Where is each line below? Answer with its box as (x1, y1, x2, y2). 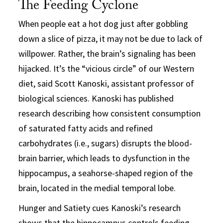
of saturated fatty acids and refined (18, 122, 153, 134)
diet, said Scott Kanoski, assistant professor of (18, 77, 195, 89)
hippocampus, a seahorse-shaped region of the (18, 167, 193, 179)
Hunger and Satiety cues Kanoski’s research (18, 202, 181, 214)
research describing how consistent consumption (18, 107, 201, 119)
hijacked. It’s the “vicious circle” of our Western (18, 62, 195, 74)
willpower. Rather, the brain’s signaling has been (18, 47, 196, 59)
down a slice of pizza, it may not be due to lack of (18, 32, 203, 44)
